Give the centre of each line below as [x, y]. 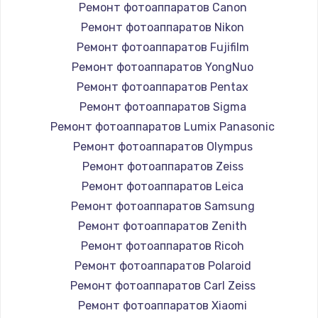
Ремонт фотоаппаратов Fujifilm [163, 47]
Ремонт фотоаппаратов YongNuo [163, 67]
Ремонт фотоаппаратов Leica [163, 186]
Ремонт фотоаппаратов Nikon [163, 27]
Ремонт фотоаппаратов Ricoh [163, 246]
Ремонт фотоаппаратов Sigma [163, 106]
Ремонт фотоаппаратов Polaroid [163, 265]
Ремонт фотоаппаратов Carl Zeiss [163, 285]
